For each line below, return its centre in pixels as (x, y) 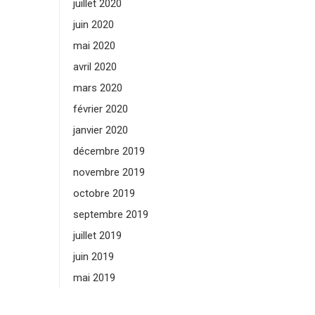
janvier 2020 (100, 130)
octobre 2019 (104, 193)
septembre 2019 (110, 214)
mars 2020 (97, 88)
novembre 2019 (109, 172)
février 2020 (100, 109)
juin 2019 (93, 257)
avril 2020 (95, 67)
